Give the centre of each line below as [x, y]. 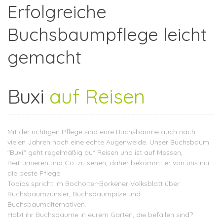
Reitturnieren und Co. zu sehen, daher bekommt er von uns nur [109, 163]
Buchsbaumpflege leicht [107, 34]
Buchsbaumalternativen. [47, 204]
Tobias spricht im [36, 183]
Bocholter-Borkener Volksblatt [114, 183]
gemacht [44, 57]
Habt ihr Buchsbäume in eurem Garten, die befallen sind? [100, 214]
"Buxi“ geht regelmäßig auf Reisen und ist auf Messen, [95, 152]
